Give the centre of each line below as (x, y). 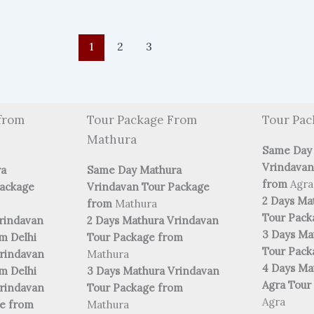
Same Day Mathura (134, 170)
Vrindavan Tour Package (148, 187)
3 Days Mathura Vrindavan (153, 271)
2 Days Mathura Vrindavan (153, 221)
